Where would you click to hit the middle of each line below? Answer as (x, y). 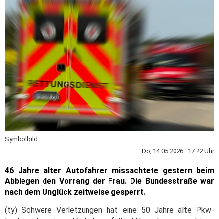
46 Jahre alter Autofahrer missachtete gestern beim (109, 170)
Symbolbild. (22, 139)
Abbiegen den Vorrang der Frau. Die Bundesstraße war (109, 181)
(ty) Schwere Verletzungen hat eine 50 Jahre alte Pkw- (109, 210)
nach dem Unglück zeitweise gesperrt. (75, 192)
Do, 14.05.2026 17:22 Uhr (178, 151)
